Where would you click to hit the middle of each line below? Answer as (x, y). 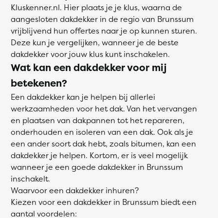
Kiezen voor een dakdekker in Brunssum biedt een (104, 202)
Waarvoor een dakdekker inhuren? (75, 190)
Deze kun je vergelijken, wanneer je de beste (95, 42)
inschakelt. (30, 179)
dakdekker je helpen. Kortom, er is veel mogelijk (99, 155)
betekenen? (39, 83)
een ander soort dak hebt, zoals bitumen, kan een (103, 144)
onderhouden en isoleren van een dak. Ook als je (102, 132)
